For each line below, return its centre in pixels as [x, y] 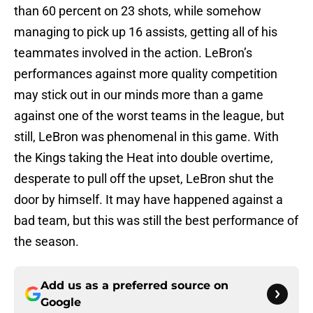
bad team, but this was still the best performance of [156, 221]
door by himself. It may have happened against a [148, 200]
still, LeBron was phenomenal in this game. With [146, 137]
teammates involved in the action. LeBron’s [133, 53]
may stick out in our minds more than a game [139, 95]
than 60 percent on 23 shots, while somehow [138, 11]
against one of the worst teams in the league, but [149, 116]
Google [61, 303]
